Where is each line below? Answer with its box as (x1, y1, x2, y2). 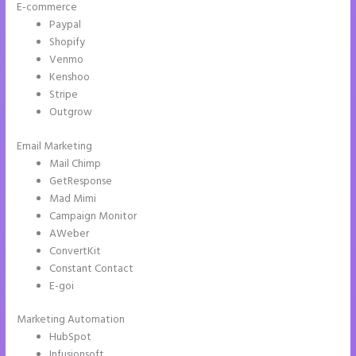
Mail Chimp (49, 155, 102, 172)
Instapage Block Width (95, 137, 202, 155)
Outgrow (49, 104, 93, 122)
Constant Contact (49, 260, 134, 277)
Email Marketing (17, 137, 95, 155)
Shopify (49, 34, 86, 52)
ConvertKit (49, 242, 102, 260)
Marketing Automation (17, 311, 126, 329)
